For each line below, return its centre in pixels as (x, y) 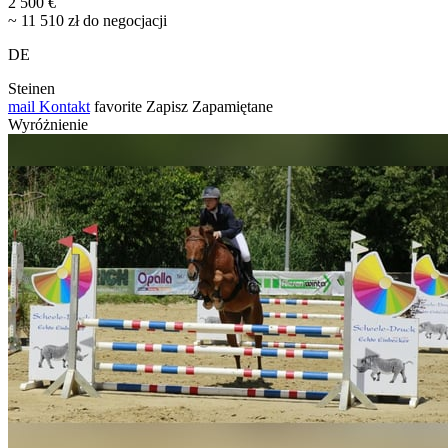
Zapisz (167, 106)
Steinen (31, 88)
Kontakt (62, 106)
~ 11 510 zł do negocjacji (87, 20)
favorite (118, 106)
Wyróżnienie (48, 124)
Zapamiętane (232, 106)
